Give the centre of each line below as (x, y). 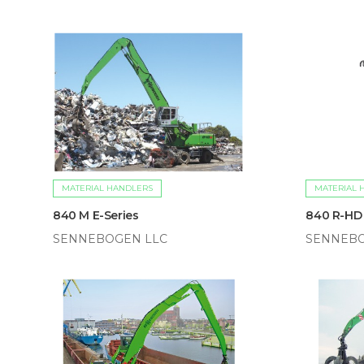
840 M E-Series (96, 215)
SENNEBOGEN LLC (110, 238)
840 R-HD (334, 215)
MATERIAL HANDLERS (107, 188)
